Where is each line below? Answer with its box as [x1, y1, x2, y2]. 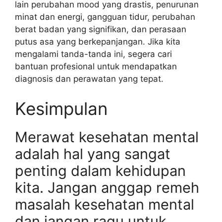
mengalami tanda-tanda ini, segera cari [15, 49, 172, 59]
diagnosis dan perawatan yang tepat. [15, 74, 164, 84]
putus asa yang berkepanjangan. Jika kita [15, 37, 180, 47]
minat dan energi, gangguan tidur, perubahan [15, 12, 195, 22]
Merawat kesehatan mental [15, 128, 199, 146]
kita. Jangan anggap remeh [15, 178, 199, 196]
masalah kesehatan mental [15, 195, 194, 213]
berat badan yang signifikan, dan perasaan [15, 24, 186, 34]
